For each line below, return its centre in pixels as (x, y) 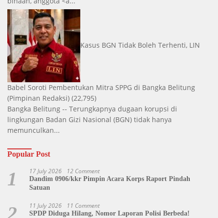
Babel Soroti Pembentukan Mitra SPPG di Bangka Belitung (101, 88)
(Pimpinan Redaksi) (38, 98)
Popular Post (29, 154)
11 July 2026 (45, 206)
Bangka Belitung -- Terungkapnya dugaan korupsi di (92, 109)
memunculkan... (34, 130)
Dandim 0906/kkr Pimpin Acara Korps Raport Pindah (110, 179)
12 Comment (83, 171)
